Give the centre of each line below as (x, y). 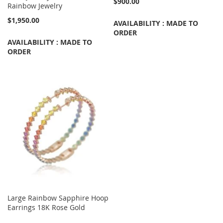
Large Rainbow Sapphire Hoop (58, 198)
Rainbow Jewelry (35, 6)
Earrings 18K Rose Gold (46, 208)
